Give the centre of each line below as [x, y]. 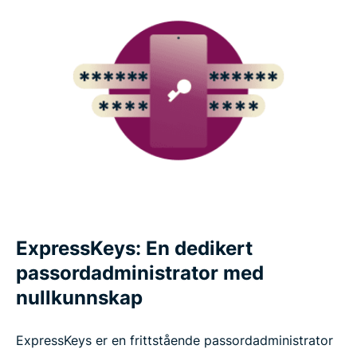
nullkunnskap [79, 297]
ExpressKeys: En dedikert [134, 248]
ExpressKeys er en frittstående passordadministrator [175, 340]
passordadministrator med [140, 273]
